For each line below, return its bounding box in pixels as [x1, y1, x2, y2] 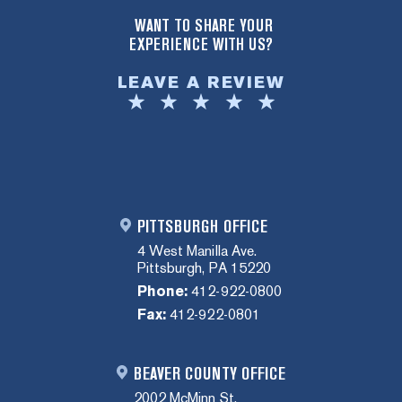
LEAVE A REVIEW [117, 72, 285, 92]
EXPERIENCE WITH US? [128, 34, 274, 55]
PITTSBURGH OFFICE [137, 216, 267, 237]
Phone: [137, 282, 188, 300]
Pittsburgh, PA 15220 [137, 258, 271, 276]
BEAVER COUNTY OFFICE [134, 363, 285, 384]
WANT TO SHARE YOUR [134, 15, 274, 36]
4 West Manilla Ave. [137, 241, 257, 259]
